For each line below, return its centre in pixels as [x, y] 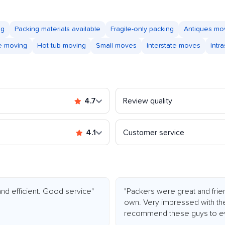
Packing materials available [58, 29]
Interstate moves [174, 46]
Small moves [116, 46]
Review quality [148, 101]
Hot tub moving [62, 46]
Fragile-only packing [142, 29]
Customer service [154, 133]
